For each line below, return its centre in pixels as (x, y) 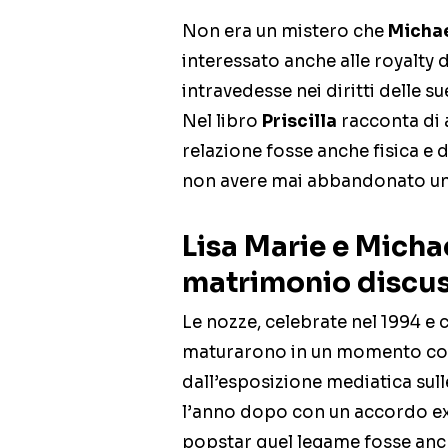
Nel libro (222, 122)
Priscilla (299, 122)
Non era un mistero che (283, 32)
